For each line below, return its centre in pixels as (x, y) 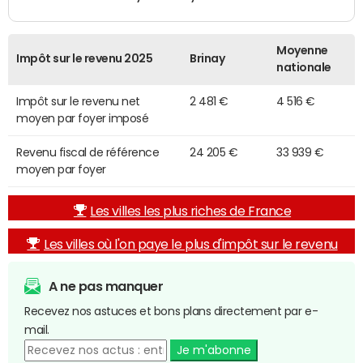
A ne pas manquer (106, 286)
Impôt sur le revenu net (78, 102)
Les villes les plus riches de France (191, 211)
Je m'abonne (214, 350)
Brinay (207, 59)
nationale (304, 68)
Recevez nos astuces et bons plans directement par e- (171, 312)
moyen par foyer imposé (83, 119)
